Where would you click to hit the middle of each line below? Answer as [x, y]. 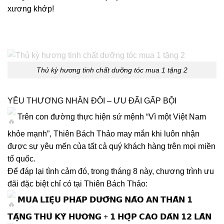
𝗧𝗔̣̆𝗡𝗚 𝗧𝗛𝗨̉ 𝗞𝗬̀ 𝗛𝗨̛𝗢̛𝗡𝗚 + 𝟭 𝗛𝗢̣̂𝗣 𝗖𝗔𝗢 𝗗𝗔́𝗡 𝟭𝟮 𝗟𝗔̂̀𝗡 [109, 217]
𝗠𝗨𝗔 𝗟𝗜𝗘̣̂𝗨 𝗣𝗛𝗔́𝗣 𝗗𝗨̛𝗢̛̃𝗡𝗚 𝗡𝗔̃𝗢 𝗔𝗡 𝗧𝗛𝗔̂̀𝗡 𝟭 [105, 200]
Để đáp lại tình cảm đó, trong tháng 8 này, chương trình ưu [111, 171]
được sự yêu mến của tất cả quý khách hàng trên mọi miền [111, 146]
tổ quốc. [21, 159]
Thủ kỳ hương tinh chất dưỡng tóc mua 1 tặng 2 [112, 70]
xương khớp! [31, 9]
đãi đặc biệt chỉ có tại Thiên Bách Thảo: [77, 184]
